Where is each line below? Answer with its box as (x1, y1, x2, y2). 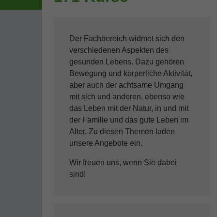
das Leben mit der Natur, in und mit (69, 104, 188, 112)
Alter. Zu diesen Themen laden (69, 127, 175, 136)
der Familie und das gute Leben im (69, 116, 188, 124)
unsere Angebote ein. (69, 139, 142, 147)
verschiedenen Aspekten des (69, 46, 169, 54)
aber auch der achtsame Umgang (69, 81, 184, 89)
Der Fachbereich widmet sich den (69, 34, 185, 43)
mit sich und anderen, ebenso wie (69, 93, 185, 101)
